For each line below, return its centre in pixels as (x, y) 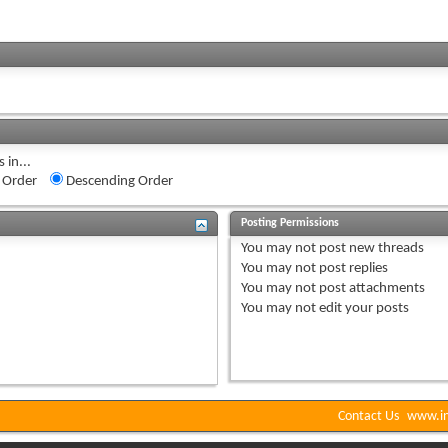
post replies (352, 269)
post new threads (370, 249)
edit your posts (363, 309)
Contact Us (368, 417)
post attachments (371, 289)
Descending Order (118, 182)
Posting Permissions (290, 223)
